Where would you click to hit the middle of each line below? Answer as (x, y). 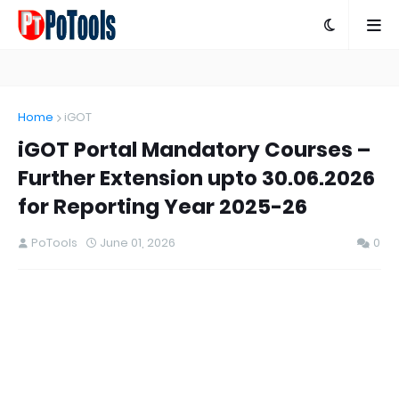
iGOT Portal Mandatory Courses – (194, 150)
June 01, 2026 (138, 243)
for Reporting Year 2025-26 (163, 207)
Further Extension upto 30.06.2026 (196, 178)
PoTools (54, 243)
